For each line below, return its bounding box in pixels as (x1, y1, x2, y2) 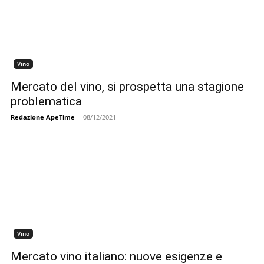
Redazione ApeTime (11, 113, 75, 121)
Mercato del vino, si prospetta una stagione (11, 80, 244, 94)
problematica (11, 94, 82, 108)
